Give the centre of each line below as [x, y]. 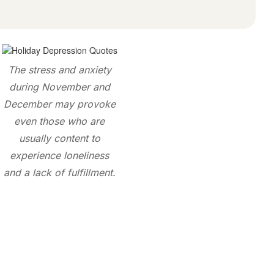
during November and [59, 87]
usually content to [59, 138]
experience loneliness [59, 155]
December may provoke [59, 104]
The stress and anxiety [59, 70]
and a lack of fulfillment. [59, 172]
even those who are [59, 121]
